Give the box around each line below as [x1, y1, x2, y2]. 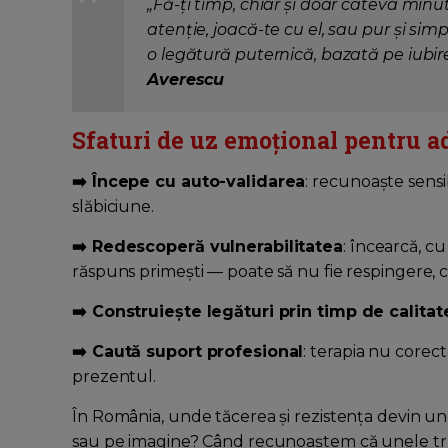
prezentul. [72, 367, 157, 387]
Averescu [147, 70, 225, 90]
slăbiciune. [72, 197, 154, 217]
